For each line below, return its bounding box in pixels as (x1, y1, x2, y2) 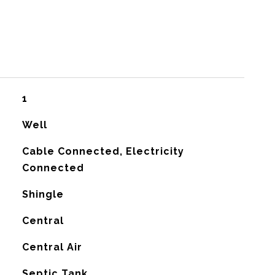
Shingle (21, 188, 64, 200)
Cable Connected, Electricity (21, 145, 184, 157)
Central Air (21, 241, 82, 253)
